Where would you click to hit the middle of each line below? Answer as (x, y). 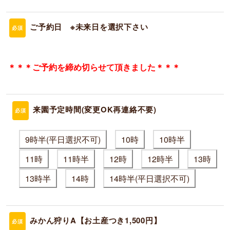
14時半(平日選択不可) (149, 179)
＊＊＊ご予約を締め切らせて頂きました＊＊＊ (94, 67)
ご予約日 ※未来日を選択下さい (89, 26)
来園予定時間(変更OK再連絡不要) (95, 109)
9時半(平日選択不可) (63, 140)
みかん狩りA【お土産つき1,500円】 (96, 221)
